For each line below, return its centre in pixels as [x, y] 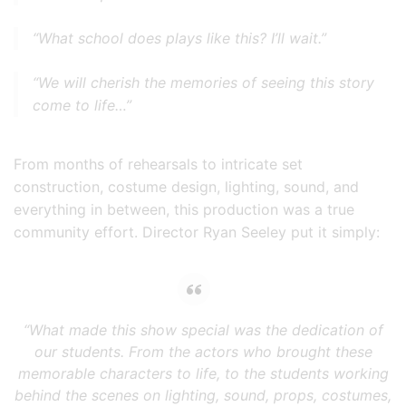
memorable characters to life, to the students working [203, 374]
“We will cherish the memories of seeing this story [203, 83]
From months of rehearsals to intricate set [158, 164]
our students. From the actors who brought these [203, 352]
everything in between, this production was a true [184, 210]
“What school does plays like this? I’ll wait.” [179, 39]
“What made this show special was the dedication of [203, 330]
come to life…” [82, 106]
